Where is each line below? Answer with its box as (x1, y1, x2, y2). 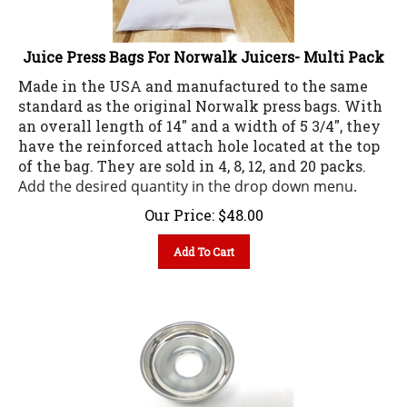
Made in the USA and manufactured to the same (18, 68, 368, 88)
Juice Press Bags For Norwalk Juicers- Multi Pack (23, 39, 384, 59)
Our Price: (144, 197, 214, 217)
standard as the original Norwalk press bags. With (18, 88, 382, 108)
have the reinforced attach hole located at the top (18, 128, 380, 148)
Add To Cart (173, 236, 234, 252)
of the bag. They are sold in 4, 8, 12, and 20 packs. (18, 148, 366, 168)
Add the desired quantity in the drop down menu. (18, 168, 357, 189)
